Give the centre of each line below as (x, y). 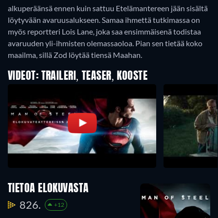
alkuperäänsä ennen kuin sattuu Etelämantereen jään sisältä (108, 8)
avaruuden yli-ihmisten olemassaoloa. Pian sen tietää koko (105, 43)
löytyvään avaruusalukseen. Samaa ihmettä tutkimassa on (104, 20)
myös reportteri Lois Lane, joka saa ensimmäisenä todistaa (104, 31)
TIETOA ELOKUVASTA (48, 189)
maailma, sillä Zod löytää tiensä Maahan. (75, 55)
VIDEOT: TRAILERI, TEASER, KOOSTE (78, 76)
